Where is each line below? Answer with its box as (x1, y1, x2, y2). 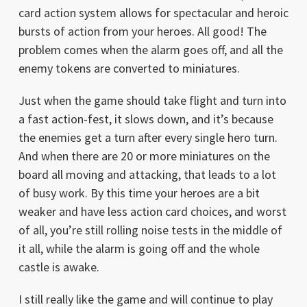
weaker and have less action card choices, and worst (18, 203, 286, 219)
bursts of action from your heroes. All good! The (18, 23, 267, 39)
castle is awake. (18, 258, 99, 275)
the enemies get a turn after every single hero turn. (18, 129, 278, 145)
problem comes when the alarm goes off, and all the (18, 41, 283, 58)
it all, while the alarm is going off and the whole (18, 240, 260, 256)
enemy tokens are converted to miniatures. (18, 60, 240, 76)
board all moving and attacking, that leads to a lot (18, 166, 276, 182)
